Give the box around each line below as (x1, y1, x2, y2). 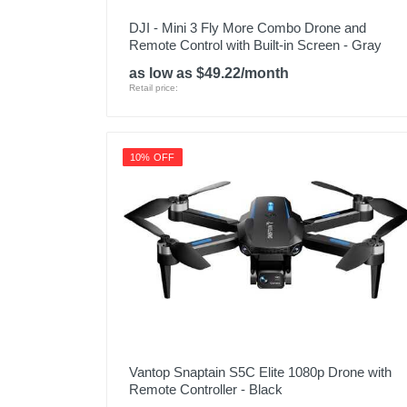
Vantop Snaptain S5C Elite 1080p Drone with (129, 364, 392, 380)
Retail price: (129, 83, 178, 93)
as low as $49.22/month (129, 65, 289, 81)
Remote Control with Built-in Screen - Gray (129, 37, 382, 53)
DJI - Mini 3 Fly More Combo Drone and (129, 20, 366, 35)
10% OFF (130, 152, 175, 163)
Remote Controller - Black (129, 382, 283, 397)
